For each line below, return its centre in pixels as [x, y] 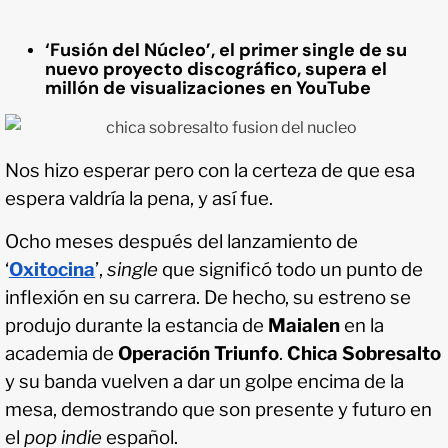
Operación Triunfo [198, 354]
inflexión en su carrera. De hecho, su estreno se [208, 298]
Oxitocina [52, 270]
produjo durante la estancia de [136, 326]
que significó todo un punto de [290, 270]
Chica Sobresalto [364, 354]
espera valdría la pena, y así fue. [139, 199]
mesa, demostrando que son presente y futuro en [218, 410]
